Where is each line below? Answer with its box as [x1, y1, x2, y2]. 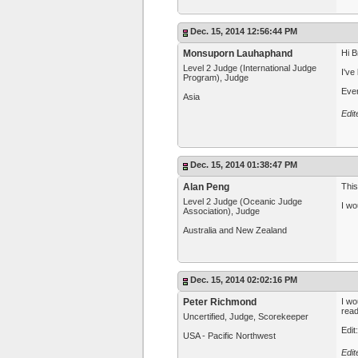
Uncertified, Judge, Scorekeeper [183, 312, 308, 321]
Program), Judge [183, 73, 249, 82]
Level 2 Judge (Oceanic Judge [183, 197, 302, 206]
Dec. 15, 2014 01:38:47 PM [190, 160, 297, 169]
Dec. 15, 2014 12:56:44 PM [190, 26, 297, 36]
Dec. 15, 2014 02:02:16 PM [190, 275, 297, 284]
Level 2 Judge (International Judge [183, 63, 316, 73]
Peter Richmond [183, 296, 257, 308]
